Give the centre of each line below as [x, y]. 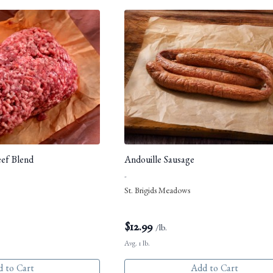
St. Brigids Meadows [157, 192]
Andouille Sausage [159, 162]
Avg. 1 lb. [137, 245]
